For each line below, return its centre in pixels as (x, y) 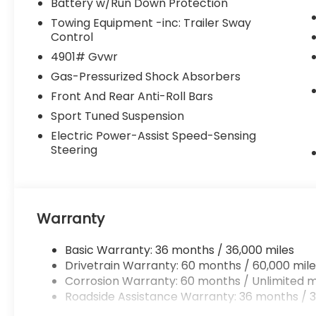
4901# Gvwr (85, 57)
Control (72, 37)
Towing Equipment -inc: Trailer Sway (151, 23)
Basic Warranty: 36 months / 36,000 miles (180, 250)
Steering (74, 150)
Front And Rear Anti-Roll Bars (132, 97)
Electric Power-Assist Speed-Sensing (154, 136)
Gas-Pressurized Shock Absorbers (146, 77)
